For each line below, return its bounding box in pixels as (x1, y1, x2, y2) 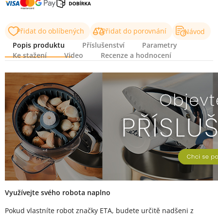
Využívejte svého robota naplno (5, 188, 110, 197)
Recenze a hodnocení (101, 51, 171, 60)
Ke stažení (13, 51, 47, 60)
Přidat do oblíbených (17, 26, 84, 36)
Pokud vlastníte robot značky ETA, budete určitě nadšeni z (5, 206, 194, 215)
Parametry (142, 40, 177, 50)
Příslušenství (82, 40, 125, 50)
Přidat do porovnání (102, 26, 166, 36)
